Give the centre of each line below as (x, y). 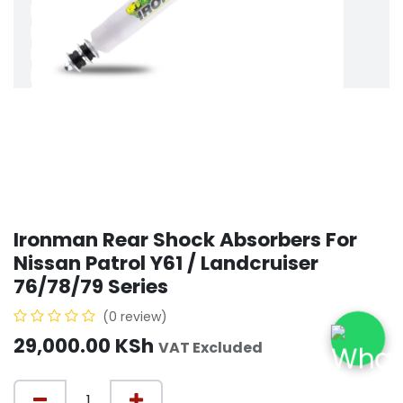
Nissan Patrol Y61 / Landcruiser (166, 264)
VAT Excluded (210, 348)
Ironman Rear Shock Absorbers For (185, 240)
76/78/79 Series (91, 287)
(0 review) (135, 317)
